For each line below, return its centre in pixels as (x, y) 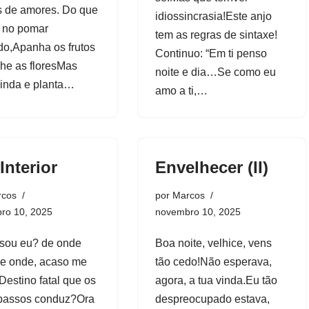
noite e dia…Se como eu (215, 72)
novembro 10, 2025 (198, 211)
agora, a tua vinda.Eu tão (216, 280)
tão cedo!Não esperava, (213, 261)
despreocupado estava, (212, 299)
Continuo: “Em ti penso (211, 53)
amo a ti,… (182, 90)
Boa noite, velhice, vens (213, 243)
